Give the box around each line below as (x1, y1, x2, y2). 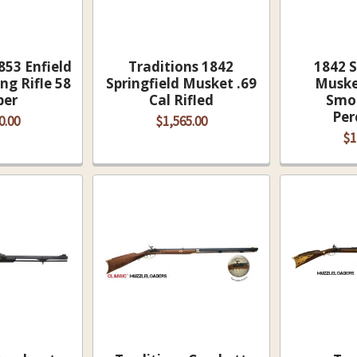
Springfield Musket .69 (105, 74, 257, 93)
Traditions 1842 (128, 57, 234, 76)
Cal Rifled (148, 91, 214, 110)
